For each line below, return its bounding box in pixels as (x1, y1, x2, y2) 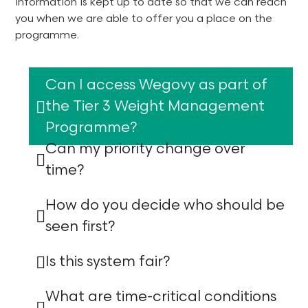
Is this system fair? (45, 253, 170, 271)
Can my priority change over (45, 140, 245, 158)
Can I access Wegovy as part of (45, 76, 267, 94)
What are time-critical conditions (45, 288, 276, 306)
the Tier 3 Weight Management (45, 98, 265, 115)
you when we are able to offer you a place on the (15, 12, 272, 25)
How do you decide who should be (45, 197, 285, 214)
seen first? (45, 218, 115, 236)
